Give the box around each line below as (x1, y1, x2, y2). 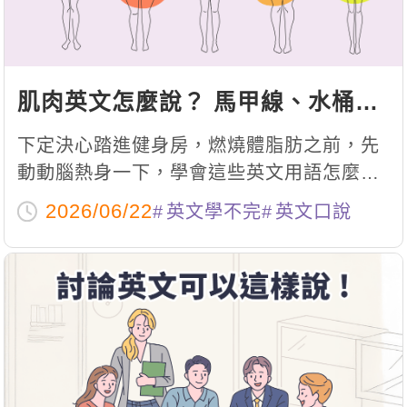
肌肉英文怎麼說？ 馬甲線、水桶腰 (16, 90, 379, 115)
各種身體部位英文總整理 (16, 123, 277, 148)
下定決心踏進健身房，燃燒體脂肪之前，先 (16, 134, 380, 155)
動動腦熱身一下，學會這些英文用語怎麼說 (16, 162, 380, 183)
